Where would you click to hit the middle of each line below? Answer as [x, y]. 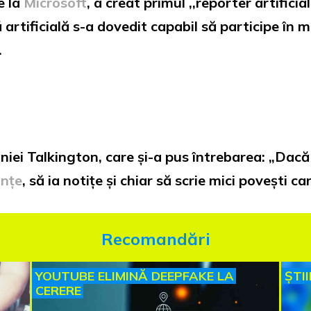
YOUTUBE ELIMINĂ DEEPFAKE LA [135, 276]
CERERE [58, 291]
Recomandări [155, 238]
